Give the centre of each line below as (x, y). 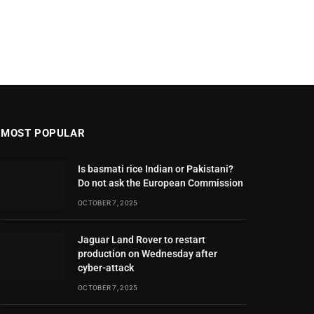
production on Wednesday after (148, 254)
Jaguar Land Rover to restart (142, 240)
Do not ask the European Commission (161, 183)
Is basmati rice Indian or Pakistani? (156, 169)
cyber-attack (106, 268)
